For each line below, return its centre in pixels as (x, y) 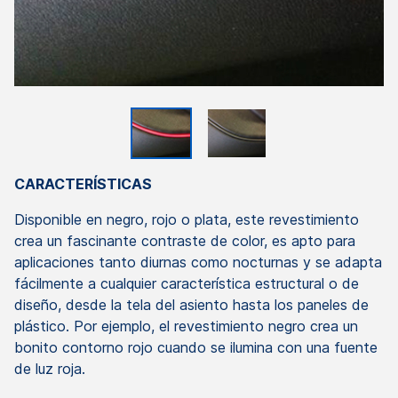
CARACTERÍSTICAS (83, 184)
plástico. (44, 326)
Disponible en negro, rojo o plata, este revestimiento (187, 220)
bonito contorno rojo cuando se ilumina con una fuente (196, 348)
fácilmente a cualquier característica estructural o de (187, 284)
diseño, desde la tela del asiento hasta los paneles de (191, 305)
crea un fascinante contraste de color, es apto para (185, 241)
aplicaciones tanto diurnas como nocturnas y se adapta (198, 263)
